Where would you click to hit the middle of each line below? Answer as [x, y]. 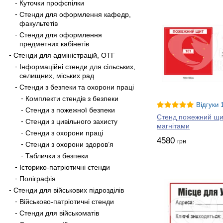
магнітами [173, 126]
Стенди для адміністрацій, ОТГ [64, 55]
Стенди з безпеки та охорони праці [77, 87]
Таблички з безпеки [57, 156]
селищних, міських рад [57, 75]
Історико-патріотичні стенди [65, 167]
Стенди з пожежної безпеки [70, 110]
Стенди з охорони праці [64, 133]
